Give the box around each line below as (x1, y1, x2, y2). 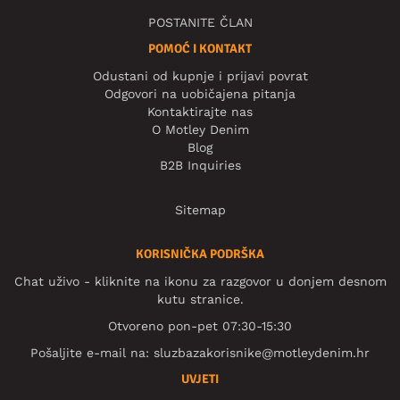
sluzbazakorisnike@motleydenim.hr (154, 346, 370, 361)
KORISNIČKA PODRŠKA (136, 246, 264, 262)
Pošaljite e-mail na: (30, 346, 154, 361)
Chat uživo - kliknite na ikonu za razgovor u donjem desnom (13, 274, 387, 289)
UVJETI (181, 371, 219, 387)
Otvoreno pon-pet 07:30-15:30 (108, 319, 292, 334)
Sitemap (174, 203, 226, 218)
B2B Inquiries (159, 158, 241, 173)
